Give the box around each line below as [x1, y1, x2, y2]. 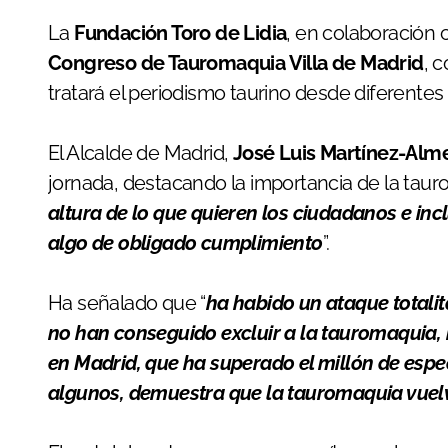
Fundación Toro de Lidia [74, 20, 287, 45]
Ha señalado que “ [48, 290, 206, 315]
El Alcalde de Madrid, [48, 140, 233, 165]
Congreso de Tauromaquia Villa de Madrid [48, 50, 424, 75]
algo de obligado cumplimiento [48, 230, 323, 255]
